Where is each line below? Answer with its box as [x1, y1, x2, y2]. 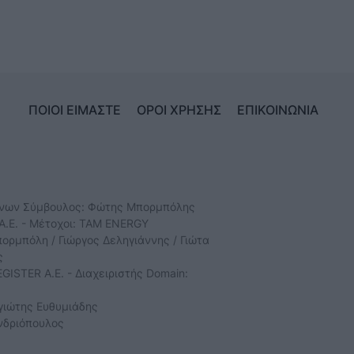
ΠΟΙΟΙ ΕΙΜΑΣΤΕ [28, 102, 121, 118]
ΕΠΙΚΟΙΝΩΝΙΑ [237, 102, 318, 118]
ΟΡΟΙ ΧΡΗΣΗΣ [137, 102, 221, 118]
